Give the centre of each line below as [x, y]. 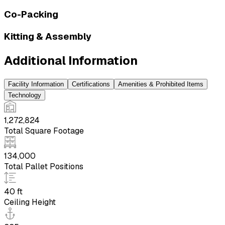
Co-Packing [31, 15]
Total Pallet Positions [44, 166]
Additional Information [71, 60]
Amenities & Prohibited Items [161, 84]
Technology [25, 95]
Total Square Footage [44, 131]
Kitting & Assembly [48, 37]
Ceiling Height [30, 202]
